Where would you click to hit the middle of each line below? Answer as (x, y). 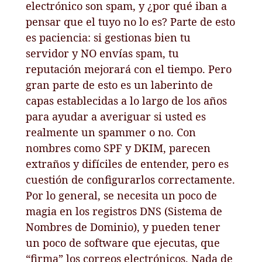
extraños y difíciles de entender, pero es (127, 163)
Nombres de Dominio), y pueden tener (123, 227)
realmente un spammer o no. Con (111, 132)
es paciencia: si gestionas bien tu (108, 37)
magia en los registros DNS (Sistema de (124, 211)
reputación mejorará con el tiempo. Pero (129, 69)
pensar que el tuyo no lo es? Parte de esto (131, 21)
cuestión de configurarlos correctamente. (131, 179)
